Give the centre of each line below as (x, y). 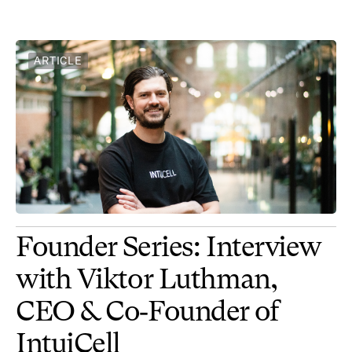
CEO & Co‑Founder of (147, 313)
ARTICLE (58, 61)
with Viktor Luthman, (147, 281)
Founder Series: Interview (169, 249)
